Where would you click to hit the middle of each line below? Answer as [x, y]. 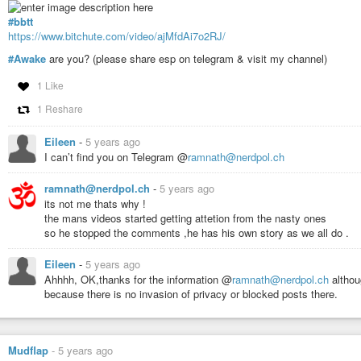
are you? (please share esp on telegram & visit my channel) [187, 59]
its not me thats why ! [95, 203]
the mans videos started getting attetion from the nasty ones [185, 218]
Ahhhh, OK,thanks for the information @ [138, 279]
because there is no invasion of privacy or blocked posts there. [191, 293]
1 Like [50, 85]
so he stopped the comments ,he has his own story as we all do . [197, 232]
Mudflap [28, 350]
